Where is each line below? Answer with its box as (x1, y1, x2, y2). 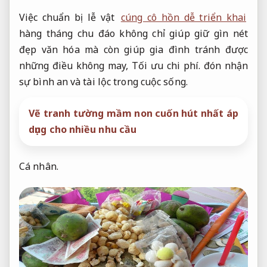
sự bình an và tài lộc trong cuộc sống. (19, 74, 188, 88)
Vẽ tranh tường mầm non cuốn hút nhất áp (29, 106, 238, 120)
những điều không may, (19, 58, 132, 72)
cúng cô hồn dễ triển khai (120, 10, 246, 24)
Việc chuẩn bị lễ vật (19, 10, 119, 24)
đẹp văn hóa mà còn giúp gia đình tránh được (19, 42, 248, 56)
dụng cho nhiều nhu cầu (29, 122, 137, 136)
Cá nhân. (19, 159, 58, 173)
